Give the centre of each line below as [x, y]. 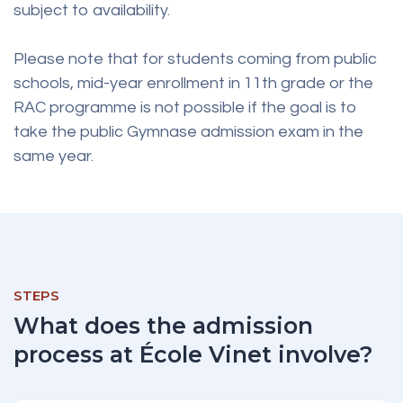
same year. [54, 157]
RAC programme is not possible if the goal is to [185, 108]
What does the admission [163, 326]
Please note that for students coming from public [195, 59]
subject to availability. [92, 11]
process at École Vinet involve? [193, 355]
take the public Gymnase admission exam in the [188, 132]
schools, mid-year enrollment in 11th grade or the [193, 84]
